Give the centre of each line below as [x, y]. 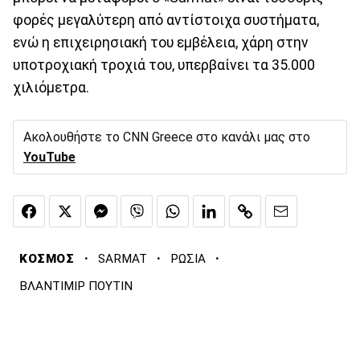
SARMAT [122, 259]
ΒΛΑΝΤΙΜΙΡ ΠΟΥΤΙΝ [76, 286]
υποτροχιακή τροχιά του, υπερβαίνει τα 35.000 [164, 65]
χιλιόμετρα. [51, 87]
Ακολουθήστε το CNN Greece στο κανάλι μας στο [167, 137]
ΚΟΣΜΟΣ [47, 259]
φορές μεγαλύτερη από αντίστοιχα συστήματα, [166, 20]
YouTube [49, 157]
